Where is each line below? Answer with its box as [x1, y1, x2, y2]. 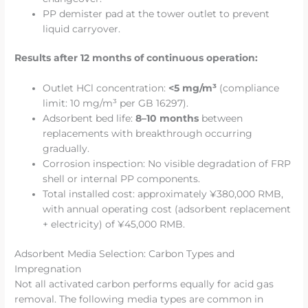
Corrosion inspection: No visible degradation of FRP [43, 158, 291, 170]
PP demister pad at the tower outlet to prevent [43, 8, 270, 19]
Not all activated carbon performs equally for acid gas [14, 278, 274, 289]
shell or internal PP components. [43, 173, 201, 185]
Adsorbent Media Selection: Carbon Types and [14, 247, 235, 259]
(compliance [217, 82, 280, 94]
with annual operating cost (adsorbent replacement [43, 203, 291, 215]
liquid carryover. [43, 23, 121, 34]
